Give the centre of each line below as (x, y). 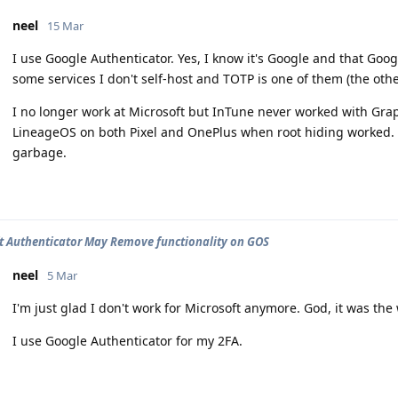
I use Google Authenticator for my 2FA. (127, 341)
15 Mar (65, 26)
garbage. (40, 152)
